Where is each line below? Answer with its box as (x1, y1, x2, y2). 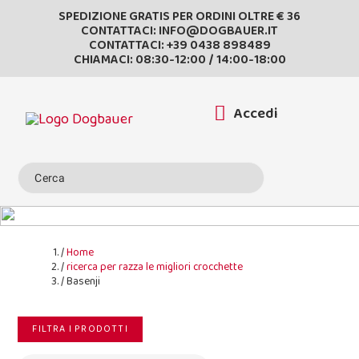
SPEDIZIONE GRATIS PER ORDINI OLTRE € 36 (58, 6, 301, 26)
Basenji (66, 272, 100, 290)
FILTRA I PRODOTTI (32, 321, 128, 337)
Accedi (233, 102, 277, 125)
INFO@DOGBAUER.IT (159, 21, 278, 41)
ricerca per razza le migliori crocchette (66, 258, 243, 276)
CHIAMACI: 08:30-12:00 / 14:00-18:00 (73, 50, 286, 70)
